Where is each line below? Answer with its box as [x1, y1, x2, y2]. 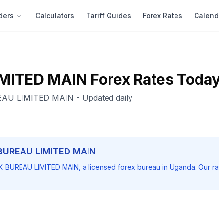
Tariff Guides [86, 11, 131, 20]
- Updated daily [74, 93, 132, 103]
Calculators [35, 11, 74, 20]
